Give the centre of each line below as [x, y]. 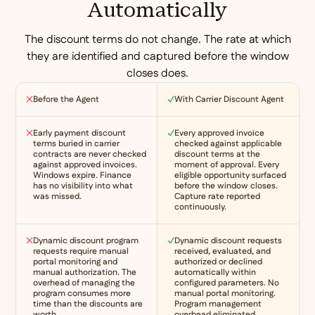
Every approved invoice [219, 133]
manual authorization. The [85, 272]
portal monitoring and [76, 262]
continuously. [200, 207]
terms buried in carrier [77, 143]
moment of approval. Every [227, 165]
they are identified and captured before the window [157, 56]
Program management [218, 304]
